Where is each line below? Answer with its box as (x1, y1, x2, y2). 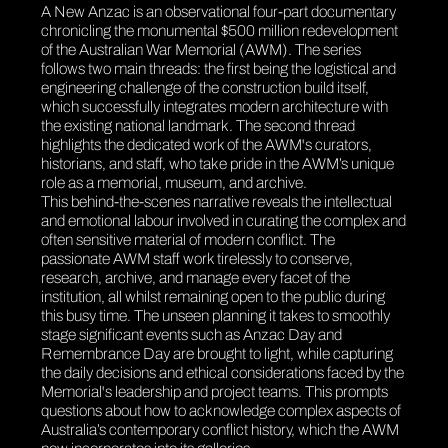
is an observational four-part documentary (130, 2, 397, 20)
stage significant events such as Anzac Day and (41, 325, 343, 343)
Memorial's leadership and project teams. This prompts (41, 382, 389, 400)
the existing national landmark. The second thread (41, 116, 356, 134)
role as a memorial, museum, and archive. (41, 173, 311, 191)
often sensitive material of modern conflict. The (41, 230, 336, 248)
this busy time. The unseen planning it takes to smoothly (41, 306, 391, 324)
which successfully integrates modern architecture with (41, 97, 389, 115)
